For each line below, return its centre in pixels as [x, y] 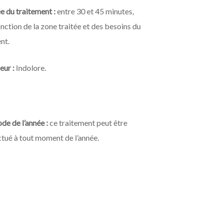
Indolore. [30, 68]
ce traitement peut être [88, 123]
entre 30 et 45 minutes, [95, 11]
